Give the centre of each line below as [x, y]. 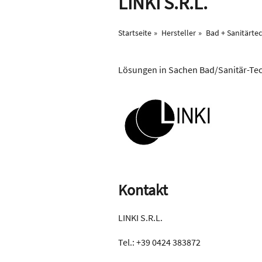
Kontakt [143, 190]
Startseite [135, 33]
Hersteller [179, 33]
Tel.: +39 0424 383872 [159, 242]
